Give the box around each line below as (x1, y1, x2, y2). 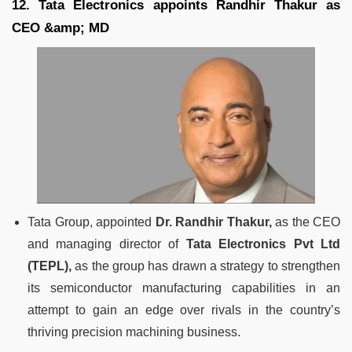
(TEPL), (27, 259, 71, 273)
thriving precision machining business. (27, 325, 240, 339)
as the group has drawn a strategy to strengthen (71, 259, 340, 273)
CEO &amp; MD (12, 20, 109, 36)
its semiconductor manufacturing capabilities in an (27, 281, 340, 295)
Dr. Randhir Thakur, (155, 215, 272, 229)
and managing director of (27, 237, 186, 251)
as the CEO (271, 215, 340, 229)
